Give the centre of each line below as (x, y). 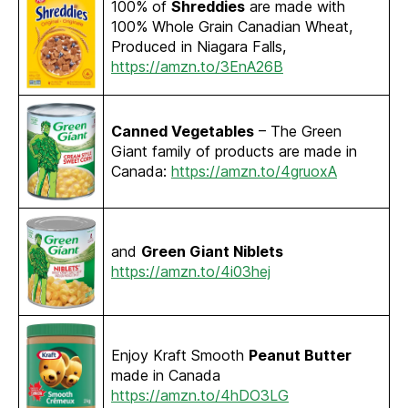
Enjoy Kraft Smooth (180, 356)
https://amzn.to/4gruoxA (254, 172)
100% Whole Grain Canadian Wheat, (232, 27)
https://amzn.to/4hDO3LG (200, 396)
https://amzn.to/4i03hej (191, 272)
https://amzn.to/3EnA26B (197, 67)
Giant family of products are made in (234, 152)
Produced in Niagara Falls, (199, 47)
